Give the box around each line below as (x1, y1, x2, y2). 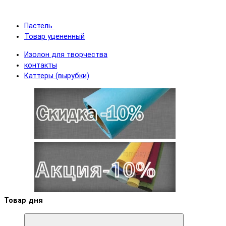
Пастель (24, 22, 52, 31)
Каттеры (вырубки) (24, 71, 89, 80)
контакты (24, 61, 57, 70)
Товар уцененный (24, 32, 85, 41)
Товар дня (4, 196, 43, 205)
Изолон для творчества (24, 50, 107, 59)
